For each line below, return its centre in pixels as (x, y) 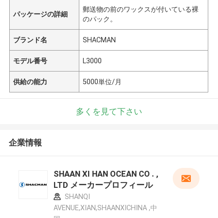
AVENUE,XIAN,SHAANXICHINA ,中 (105, 208)
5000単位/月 (102, 82)
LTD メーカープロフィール (103, 185)
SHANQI (76, 197)
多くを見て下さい (109, 111)
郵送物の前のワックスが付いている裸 (141, 9)
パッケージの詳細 (41, 14)
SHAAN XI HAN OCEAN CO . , (106, 174)
